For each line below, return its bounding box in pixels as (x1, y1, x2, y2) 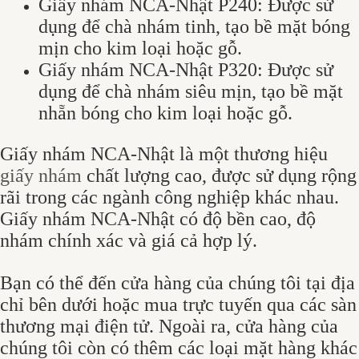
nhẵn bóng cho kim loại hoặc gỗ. (38, 103, 292, 124)
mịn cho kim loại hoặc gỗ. (38, 38, 242, 59)
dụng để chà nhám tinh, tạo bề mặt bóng (38, 16, 350, 38)
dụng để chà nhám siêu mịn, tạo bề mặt (38, 81, 343, 103)
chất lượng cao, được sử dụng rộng (82, 165, 357, 187)
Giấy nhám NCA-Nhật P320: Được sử (38, 59, 333, 81)
